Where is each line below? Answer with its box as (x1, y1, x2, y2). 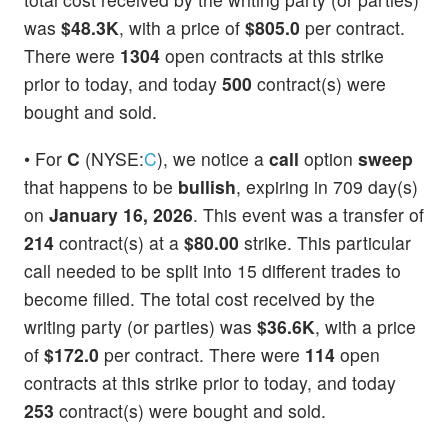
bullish (178, 174, 236, 200)
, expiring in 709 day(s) (236, 174, 418, 200)
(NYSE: (80, 146, 144, 172)
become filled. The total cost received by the (24, 286, 375, 312)
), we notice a (157, 146, 269, 172)
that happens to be (24, 174, 178, 200)
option (299, 146, 358, 172)
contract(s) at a (54, 230, 184, 256)
